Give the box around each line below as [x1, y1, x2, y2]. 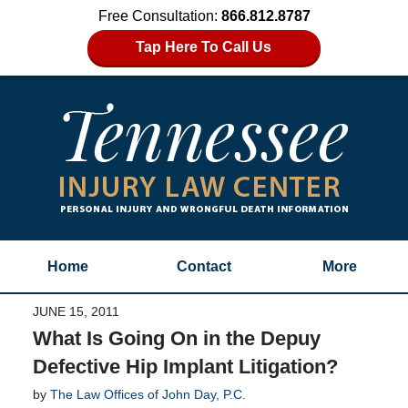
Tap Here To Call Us [136, 39, 272, 55]
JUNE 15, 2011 [32, 303, 119, 319]
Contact [176, 259, 231, 274]
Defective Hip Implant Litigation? [32, 354, 338, 378]
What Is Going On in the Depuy [32, 326, 321, 350]
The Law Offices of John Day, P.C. [49, 386, 246, 402]
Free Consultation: [97, 8, 221, 24]
